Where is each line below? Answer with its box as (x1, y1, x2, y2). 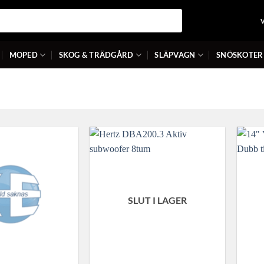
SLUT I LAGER (128, 194, 187, 206)
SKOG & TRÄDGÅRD (58, 50, 134, 60)
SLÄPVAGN (154, 50, 196, 60)
